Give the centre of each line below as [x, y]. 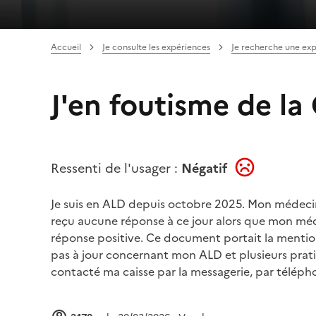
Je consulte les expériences [156, 47]
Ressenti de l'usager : [116, 168]
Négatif [206, 168]
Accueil [66, 47]
